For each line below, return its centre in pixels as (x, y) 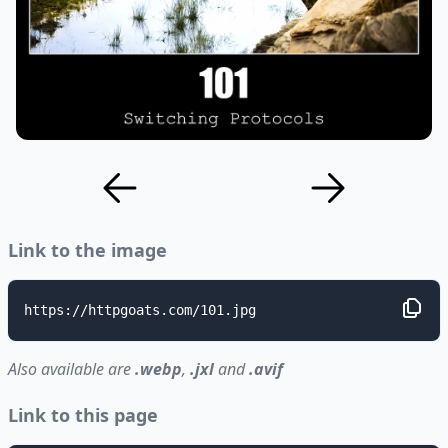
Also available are (71, 369)
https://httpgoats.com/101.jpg (140, 310)
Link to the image (87, 250)
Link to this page (83, 415)
